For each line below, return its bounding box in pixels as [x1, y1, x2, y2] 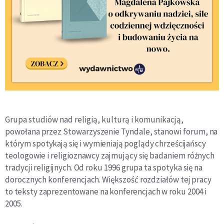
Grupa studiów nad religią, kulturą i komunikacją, [5, 114, 183, 125]
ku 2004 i [176, 186, 207, 197]
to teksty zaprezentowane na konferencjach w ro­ [5, 186, 176, 197]
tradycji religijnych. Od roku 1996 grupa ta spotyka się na [5, 162, 203, 173]
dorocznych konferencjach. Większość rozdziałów [5, 174, 180, 185]
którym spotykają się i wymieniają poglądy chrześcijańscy [5, 138, 206, 149]
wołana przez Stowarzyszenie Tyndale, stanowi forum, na [14, 126, 218, 137]
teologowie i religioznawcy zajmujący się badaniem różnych [5, 150, 215, 161]
